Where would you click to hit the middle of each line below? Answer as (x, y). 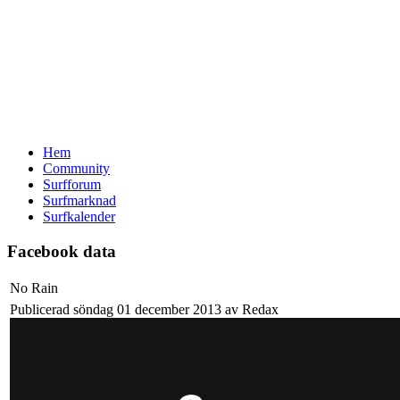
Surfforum (72, 184)
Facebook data (62, 251)
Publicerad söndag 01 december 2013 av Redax (144, 310)
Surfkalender (79, 217)
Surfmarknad (79, 200)
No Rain (34, 288)
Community (76, 168)
